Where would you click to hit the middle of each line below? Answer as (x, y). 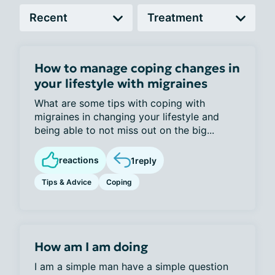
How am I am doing (91, 247)
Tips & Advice (67, 182)
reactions (79, 160)
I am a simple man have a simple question (131, 266)
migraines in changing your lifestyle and (127, 117)
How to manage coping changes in (137, 68)
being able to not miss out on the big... (124, 130)
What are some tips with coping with (120, 103)
